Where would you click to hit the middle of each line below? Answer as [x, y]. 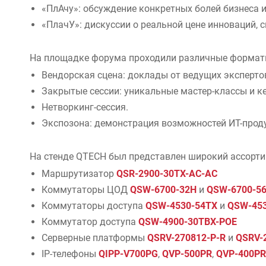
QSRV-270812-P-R [186, 238]
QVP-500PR [187, 254]
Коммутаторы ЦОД [86, 190]
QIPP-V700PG [128, 254]
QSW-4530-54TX [181, 206]
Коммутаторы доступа [94, 206]
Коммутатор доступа [90, 222]
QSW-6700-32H [163, 190]
